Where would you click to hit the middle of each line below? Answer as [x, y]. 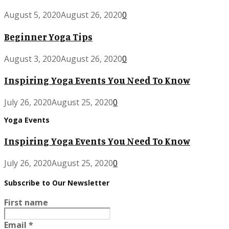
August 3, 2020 [32, 59]
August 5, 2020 [32, 15]
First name [26, 202]
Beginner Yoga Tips [48, 37]
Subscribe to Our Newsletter [57, 183]
